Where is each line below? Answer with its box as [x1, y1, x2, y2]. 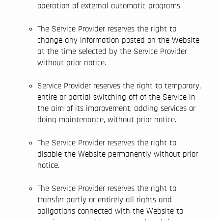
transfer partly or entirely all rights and [37, 195, 172, 204]
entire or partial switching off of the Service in [37, 93, 195, 101]
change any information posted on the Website [37, 36, 199, 44]
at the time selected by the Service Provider [37, 47, 187, 55]
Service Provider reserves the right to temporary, [37, 82, 201, 90]
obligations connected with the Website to [37, 207, 183, 215]
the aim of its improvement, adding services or [37, 104, 195, 112]
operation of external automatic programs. [37, 1, 182, 10]
